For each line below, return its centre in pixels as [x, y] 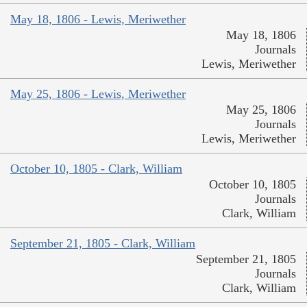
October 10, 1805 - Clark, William [96, 169]
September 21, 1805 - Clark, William [103, 244]
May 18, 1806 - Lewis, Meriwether [98, 20]
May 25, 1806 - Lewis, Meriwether [98, 94]
